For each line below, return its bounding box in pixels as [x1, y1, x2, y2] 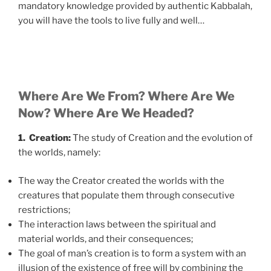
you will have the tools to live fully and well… [18, 15, 204, 27]
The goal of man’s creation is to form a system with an [18, 247, 246, 259]
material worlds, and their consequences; [18, 233, 193, 244]
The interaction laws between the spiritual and [18, 218, 216, 230]
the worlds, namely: [18, 147, 100, 158]
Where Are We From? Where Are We [18, 89, 235, 104]
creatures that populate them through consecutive [18, 189, 235, 201]
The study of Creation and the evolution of [71, 132, 253, 144]
